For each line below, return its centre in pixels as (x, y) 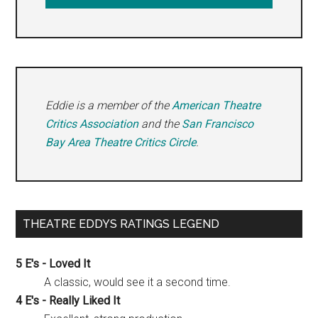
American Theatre (216, 106)
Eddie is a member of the (109, 106)
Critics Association (92, 124)
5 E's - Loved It (53, 264)
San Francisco (218, 124)
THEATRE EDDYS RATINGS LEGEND (121, 224)
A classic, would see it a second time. (138, 283)
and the (160, 124)
